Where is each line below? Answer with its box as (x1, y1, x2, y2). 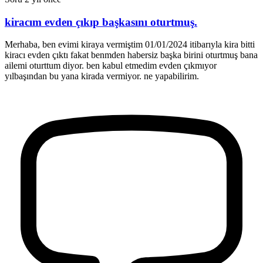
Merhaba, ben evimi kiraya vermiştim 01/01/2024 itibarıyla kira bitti (5, 39, 255, 50)
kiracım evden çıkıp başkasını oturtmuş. (5, 15, 197, 28)
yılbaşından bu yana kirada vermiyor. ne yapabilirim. (5, 71, 199, 82)
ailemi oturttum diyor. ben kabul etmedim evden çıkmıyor (5, 60, 217, 71)
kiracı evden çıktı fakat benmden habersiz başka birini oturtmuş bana (5, 50, 258, 60)
